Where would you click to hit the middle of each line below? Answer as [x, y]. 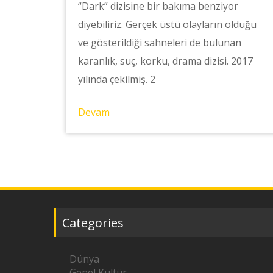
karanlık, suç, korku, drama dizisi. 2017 [165, 61]
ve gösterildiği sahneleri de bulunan [159, 43]
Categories [93, 222]
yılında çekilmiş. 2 [116, 80]
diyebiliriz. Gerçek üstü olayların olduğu [167, 25]
